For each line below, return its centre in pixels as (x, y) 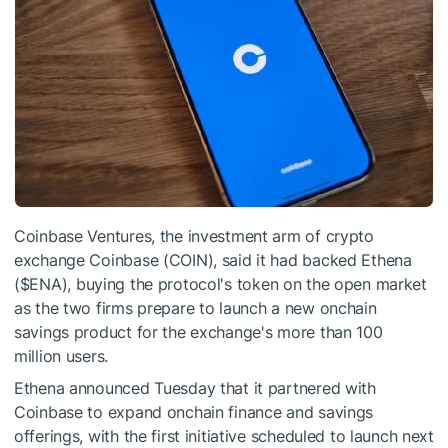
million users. (61, 356)
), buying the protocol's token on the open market (244, 284)
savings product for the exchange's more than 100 (198, 332)
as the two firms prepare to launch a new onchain (195, 308)
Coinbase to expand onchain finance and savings (194, 412)
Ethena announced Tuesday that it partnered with (195, 388)
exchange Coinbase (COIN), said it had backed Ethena (213, 260)
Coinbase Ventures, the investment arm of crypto (194, 236)
